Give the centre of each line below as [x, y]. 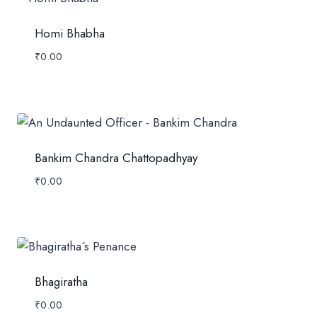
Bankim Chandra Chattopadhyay [116, 157]
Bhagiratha [61, 282]
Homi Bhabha [69, 34]
